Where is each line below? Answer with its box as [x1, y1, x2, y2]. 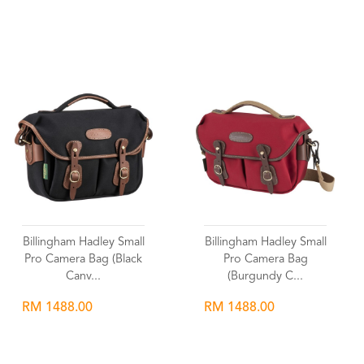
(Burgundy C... [227, 271, 303, 283]
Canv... [66, 271, 101, 283]
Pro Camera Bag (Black [24, 253, 142, 266]
